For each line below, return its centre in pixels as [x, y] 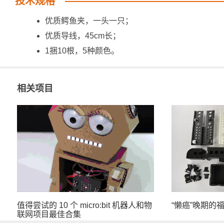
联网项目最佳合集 [49, 214]
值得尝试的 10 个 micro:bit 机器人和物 [84, 205]
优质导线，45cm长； [83, 36]
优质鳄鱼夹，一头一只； [89, 21]
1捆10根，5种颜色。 [82, 51]
